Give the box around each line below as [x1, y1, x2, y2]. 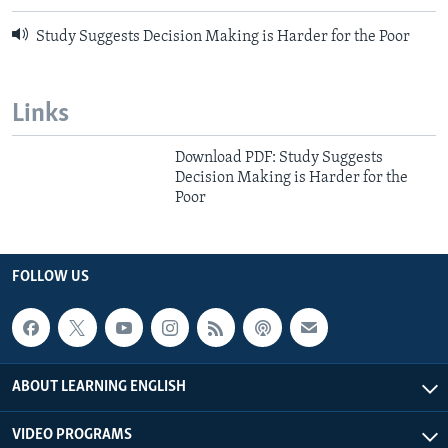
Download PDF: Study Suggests [175, 150, 384, 167]
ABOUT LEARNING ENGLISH [12, 378, 186, 395]
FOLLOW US [12, 269, 89, 286]
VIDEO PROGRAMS [12, 426, 132, 443]
